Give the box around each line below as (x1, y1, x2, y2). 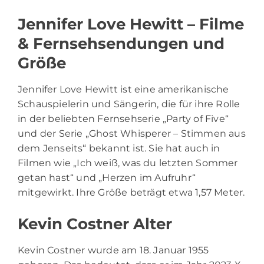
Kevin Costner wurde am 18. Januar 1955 (18, 244, 209, 256)
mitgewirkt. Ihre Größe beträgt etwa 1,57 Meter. (18, 186, 245, 198)
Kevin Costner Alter (18, 214, 172, 233)
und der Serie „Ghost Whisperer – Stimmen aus (18, 127, 246, 139)
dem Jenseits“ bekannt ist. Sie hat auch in (18, 142, 220, 154)
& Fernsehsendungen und (18, 34, 225, 53)
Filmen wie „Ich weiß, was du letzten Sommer (18, 157, 238, 169)
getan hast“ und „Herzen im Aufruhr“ (18, 171, 196, 183)
